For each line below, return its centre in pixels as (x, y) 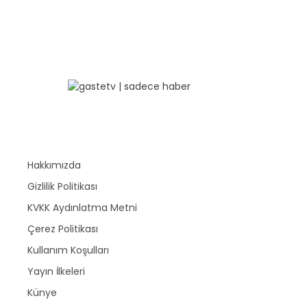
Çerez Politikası (63, 229)
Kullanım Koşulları (68, 250)
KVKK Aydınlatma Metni (82, 208)
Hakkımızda (54, 165)
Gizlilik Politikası (62, 187)
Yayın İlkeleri (56, 272)
